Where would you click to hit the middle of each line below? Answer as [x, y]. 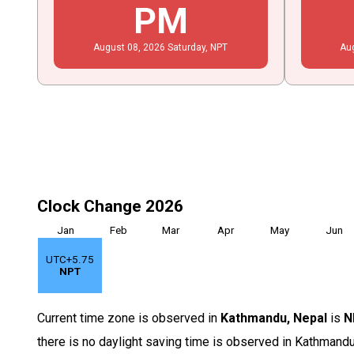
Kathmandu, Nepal [274, 318]
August [109, 47]
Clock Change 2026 [111, 206]
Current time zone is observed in [129, 318]
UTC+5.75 [70, 259]
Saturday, [189, 47]
